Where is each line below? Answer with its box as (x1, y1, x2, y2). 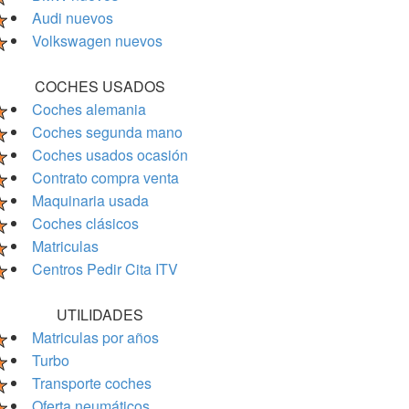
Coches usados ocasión (32, 144, 188, 165)
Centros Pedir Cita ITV (32, 258, 178, 279)
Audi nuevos (32, 7, 113, 28)
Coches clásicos (32, 213, 139, 234)
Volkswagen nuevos (32, 30, 163, 51)
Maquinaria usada (32, 190, 149, 211)
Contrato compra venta (32, 167, 179, 188)
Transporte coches (32, 372, 152, 393)
